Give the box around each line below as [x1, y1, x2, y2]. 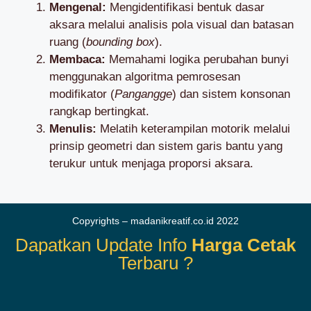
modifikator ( [49, 87, 115, 101]
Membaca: [49, 52, 106, 66]
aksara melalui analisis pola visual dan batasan [49, 17, 294, 31]
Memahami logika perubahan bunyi [106, 52, 289, 66]
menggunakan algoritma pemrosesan [49, 69, 240, 83]
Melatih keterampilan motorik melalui [96, 121, 290, 135]
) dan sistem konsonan [172, 87, 290, 101]
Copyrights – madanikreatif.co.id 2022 [72, 215, 239, 226]
